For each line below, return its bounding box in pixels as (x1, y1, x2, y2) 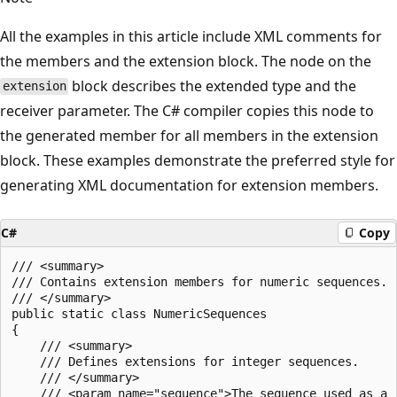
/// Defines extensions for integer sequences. (12, 354, 359, 369)
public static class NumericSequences (12, 306, 267, 321)
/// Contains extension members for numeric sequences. (12, 274, 387, 289)
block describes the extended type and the (68, 75, 357, 96)
